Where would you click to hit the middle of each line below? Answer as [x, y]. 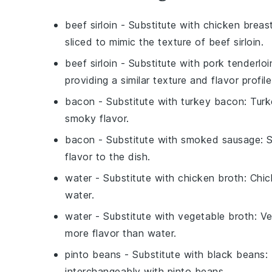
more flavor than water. [121, 233]
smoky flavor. [97, 118]
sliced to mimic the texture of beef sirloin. [164, 42]
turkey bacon [212, 101]
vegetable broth [216, 216]
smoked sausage [221, 140]
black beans [236, 254]
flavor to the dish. [108, 157]
